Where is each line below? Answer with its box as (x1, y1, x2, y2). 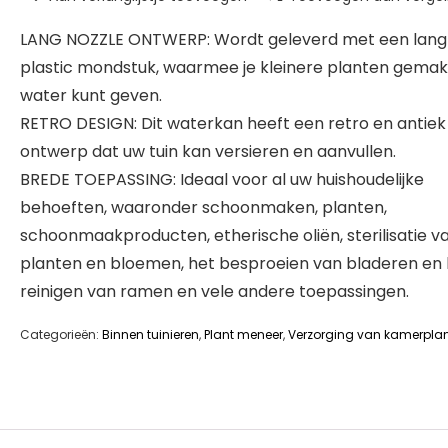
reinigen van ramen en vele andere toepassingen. (20, 280, 409, 303)
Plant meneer (204, 326, 283, 343)
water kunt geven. (20, 84, 162, 107)
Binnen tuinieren (102, 326, 199, 343)
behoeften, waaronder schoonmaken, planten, (20, 196, 387, 219)
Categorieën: (20, 326, 102, 343)
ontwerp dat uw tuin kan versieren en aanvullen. (20, 140, 396, 163)
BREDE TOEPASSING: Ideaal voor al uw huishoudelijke (20, 168, 424, 191)
